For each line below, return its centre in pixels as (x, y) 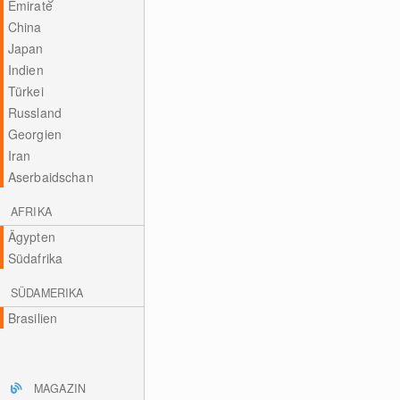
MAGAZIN (60, 388)
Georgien (34, 134)
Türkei (25, 91)
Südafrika (35, 258)
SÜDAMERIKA (47, 293)
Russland (34, 112)
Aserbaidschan (50, 177)
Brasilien (33, 318)
